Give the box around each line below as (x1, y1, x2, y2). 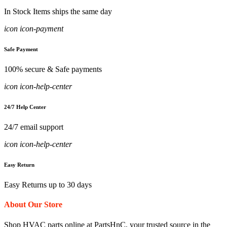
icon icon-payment (4, 24, 63, 33)
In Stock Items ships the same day (4, 7, 112, 16)
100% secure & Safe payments (4, 65, 102, 74)
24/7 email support (4, 123, 63, 132)
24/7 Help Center (4, 104, 46, 110)
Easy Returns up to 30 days (4, 180, 92, 190)
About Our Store (4, 200, 62, 209)
